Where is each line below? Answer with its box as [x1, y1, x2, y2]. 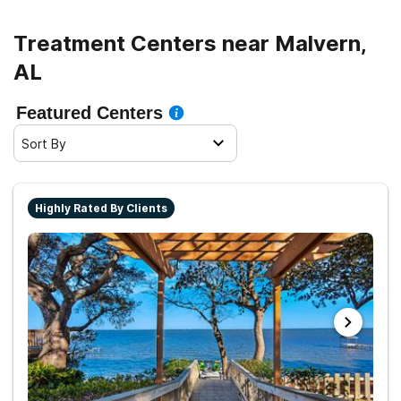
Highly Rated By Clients [35, 201, 167, 215]
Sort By [21, 135, 66, 151]
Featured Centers [16, 103, 163, 123]
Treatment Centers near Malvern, [13, 30, 367, 56]
